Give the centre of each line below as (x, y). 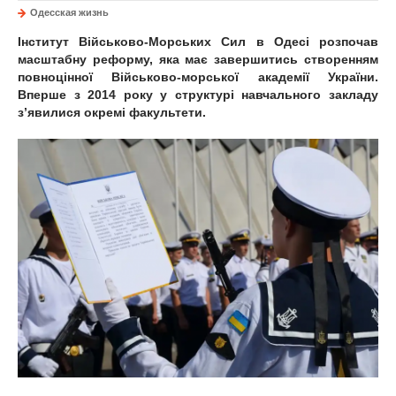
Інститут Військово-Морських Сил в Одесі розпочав (198, 42)
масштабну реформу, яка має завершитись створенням (198, 59)
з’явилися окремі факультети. (112, 112)
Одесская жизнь (69, 12)
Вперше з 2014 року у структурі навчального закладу (198, 95)
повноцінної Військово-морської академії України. (198, 77)
